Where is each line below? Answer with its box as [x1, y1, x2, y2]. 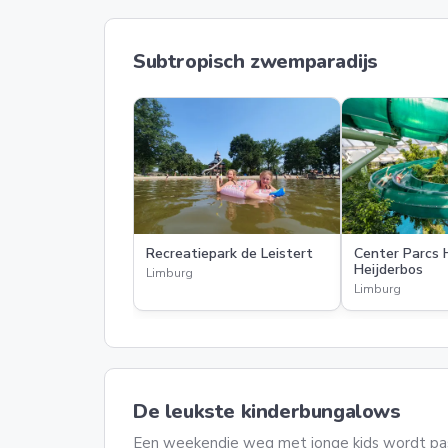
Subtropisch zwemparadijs [133, 48, 378, 75]
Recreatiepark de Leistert [146, 244, 313, 263]
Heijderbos [354, 260, 423, 279]
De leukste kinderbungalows [133, 398, 401, 425]
